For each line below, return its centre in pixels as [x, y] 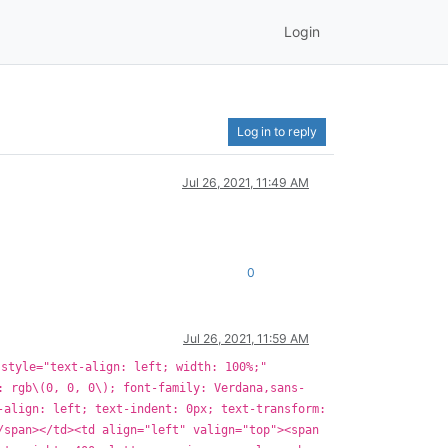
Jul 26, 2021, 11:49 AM [245, 182]
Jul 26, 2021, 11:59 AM [246, 338]
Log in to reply [277, 131]
